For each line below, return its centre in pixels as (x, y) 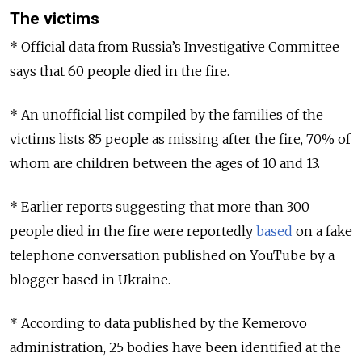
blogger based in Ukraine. (90, 280)
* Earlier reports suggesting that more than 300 (160, 207)
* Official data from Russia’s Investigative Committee (175, 47)
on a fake (322, 232)
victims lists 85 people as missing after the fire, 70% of (180, 139)
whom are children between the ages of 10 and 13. (165, 164)
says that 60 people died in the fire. (120, 72)
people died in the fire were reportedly (133, 232)
